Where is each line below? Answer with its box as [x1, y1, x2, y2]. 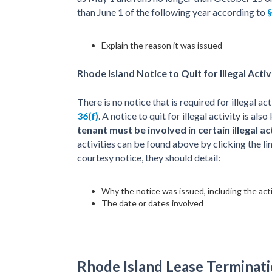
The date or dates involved [101, 197, 203, 208]
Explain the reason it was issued [101, 39, 222, 50]
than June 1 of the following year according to [77, 5, 267, 18]
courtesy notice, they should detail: [77, 151, 220, 163]
